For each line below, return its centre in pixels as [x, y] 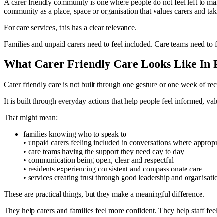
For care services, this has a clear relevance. [70, 27]
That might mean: [31, 118]
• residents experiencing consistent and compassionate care [113, 169]
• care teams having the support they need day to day [104, 152]
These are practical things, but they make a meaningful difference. [104, 194]
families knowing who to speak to [75, 134]
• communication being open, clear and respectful [99, 160]
